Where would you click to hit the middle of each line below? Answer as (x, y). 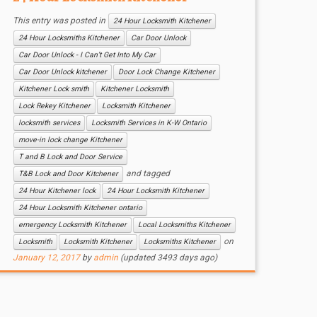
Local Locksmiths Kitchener (184, 225)
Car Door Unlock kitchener (62, 72)
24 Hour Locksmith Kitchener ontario (80, 208)
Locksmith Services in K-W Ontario (149, 123)
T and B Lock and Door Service (70, 157)
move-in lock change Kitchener (70, 140)
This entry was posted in (60, 21)
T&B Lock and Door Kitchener (68, 174)
